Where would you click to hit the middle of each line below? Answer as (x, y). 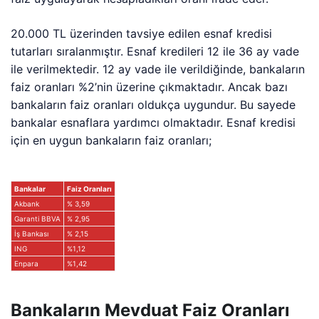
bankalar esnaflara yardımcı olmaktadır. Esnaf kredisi (153, 122)
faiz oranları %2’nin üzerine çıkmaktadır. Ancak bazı (150, 87)
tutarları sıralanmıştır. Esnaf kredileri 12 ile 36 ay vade (155, 51)
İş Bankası (31, 234)
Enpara (26, 263)
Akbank (27, 204)
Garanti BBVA (37, 219)
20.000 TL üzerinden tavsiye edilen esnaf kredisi (142, 33)
